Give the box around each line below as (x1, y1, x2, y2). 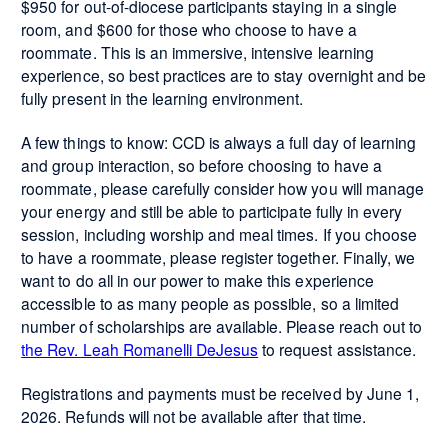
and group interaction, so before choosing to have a (21, 154, 382, 177)
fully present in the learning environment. (21, 86, 304, 109)
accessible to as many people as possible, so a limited (21, 292, 399, 315)
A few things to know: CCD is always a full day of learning (21, 131, 416, 154)
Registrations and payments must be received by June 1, (21, 382, 419, 405)
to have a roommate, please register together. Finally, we (21, 246, 415, 269)
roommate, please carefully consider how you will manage (21, 177, 424, 200)
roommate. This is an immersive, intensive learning (21, 40, 374, 63)
